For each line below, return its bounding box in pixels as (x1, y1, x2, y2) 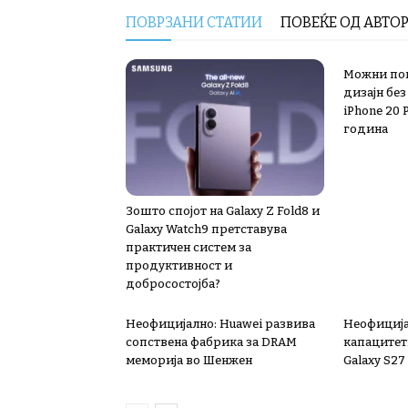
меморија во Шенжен (126, 353, 252, 367)
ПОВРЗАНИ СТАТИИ (126, 14, 262, 31)
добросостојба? (126, 277, 220, 291)
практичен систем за (126, 240, 251, 254)
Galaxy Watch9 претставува (126, 222, 287, 236)
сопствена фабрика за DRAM (126, 335, 297, 349)
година (343, 122, 388, 136)
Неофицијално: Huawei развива (126, 317, 315, 331)
